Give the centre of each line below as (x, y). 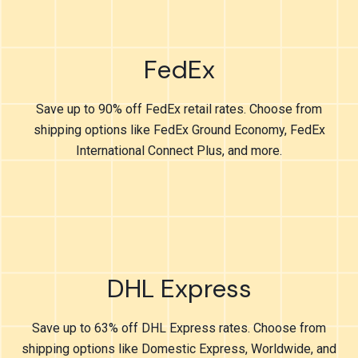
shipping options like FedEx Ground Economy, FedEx (179, 130)
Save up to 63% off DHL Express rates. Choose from (179, 328)
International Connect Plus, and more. (179, 151)
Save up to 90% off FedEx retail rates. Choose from (179, 109)
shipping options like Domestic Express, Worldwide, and (179, 349)
